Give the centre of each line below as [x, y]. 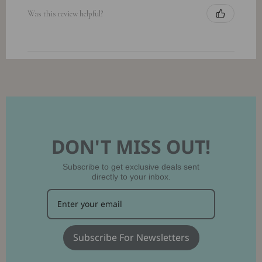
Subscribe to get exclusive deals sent [131, 167]
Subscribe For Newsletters [131, 238]
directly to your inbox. [131, 177]
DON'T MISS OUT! [131, 147]
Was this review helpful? [65, 13]
